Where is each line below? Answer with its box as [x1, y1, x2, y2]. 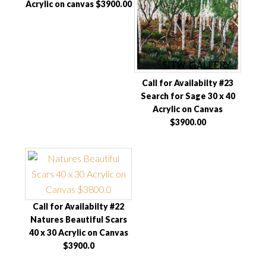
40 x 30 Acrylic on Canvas [28, 227, 128, 238]
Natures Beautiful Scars [30, 214, 127, 225]
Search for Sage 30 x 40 [140, 91, 235, 102]
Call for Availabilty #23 [142, 78, 233, 88]
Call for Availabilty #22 [33, 201, 124, 212]
